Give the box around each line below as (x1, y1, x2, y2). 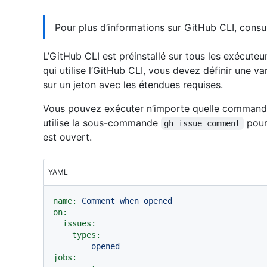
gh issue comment (164, 119, 241, 128)
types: (72, 230, 101, 240)
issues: (63, 219, 96, 228)
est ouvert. (43, 131, 92, 143)
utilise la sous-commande (43, 117, 161, 129)
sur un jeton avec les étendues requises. (43, 79, 223, 91)
